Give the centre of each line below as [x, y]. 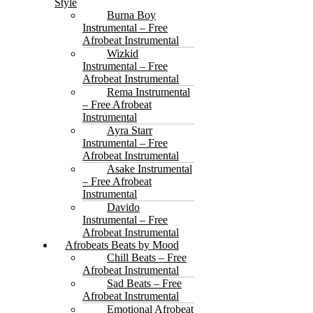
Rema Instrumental [148, 92]
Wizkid [123, 53]
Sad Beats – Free [144, 283]
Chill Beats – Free [147, 257]
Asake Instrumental [150, 169]
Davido [123, 207]
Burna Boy [131, 15]
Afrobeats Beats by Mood [122, 245]
